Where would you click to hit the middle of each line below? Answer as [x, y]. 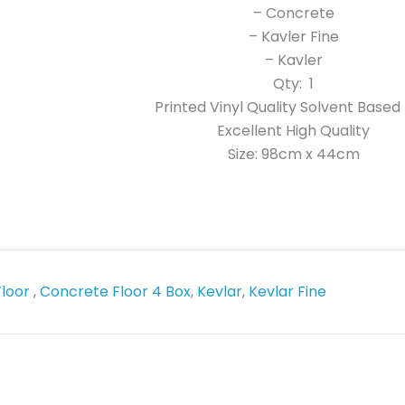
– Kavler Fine [293, 36]
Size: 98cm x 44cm [293, 154]
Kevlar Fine [288, 291]
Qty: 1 [293, 83]
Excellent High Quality [293, 130]
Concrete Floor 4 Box [116, 291]
